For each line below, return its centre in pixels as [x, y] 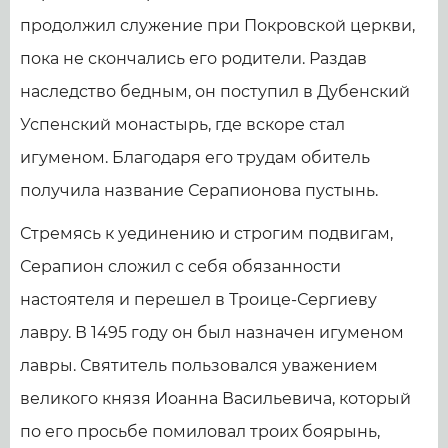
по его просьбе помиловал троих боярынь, [200, 432]
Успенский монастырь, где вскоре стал [182, 125]
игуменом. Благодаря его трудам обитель [195, 158]
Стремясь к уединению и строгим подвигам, [206, 234]
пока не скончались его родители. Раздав [193, 59]
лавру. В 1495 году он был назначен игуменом [212, 333]
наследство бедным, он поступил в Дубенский [215, 92]
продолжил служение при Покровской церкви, [217, 26]
